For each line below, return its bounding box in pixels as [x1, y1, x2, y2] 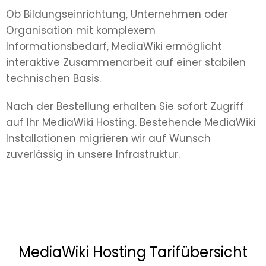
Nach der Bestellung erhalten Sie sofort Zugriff [6, 99, 244, 113]
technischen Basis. [6, 71, 101, 85]
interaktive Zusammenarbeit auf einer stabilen [6, 55, 246, 69]
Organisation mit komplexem [6, 23, 156, 37]
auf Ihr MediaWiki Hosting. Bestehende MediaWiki [6, 115, 255, 129]
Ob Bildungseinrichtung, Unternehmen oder [6, 7, 228, 21]
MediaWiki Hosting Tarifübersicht [18, 242, 248, 262]
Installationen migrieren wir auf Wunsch [6, 131, 211, 145]
